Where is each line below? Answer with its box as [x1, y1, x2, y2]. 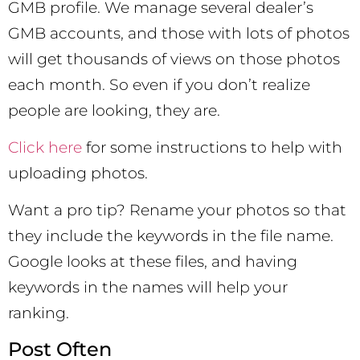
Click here [8, 137, 82, 157]
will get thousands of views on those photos [8, 49, 340, 68]
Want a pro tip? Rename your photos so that [8, 201, 346, 220]
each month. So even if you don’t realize [8, 75, 310, 94]
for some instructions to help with [82, 137, 342, 157]
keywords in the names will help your [8, 278, 288, 297]
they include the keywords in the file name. [8, 227, 333, 246]
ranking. [8, 304, 69, 323]
